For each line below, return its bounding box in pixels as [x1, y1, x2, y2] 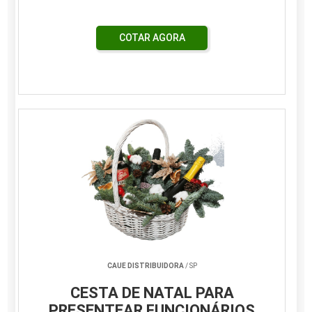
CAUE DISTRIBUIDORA [107, 262, 184, 270]
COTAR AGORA [118, 32, 185, 44]
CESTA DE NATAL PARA [70, 284, 234, 302]
